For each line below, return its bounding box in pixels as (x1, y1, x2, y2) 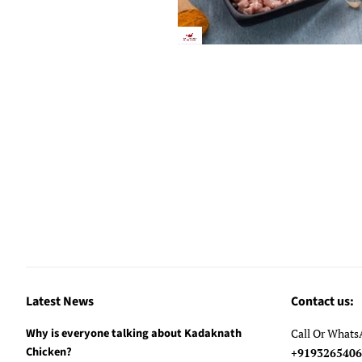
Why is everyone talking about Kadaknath (26, 325, 242, 342)
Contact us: (290, 293, 354, 310)
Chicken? (26, 343, 72, 360)
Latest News (26, 293, 94, 310)
